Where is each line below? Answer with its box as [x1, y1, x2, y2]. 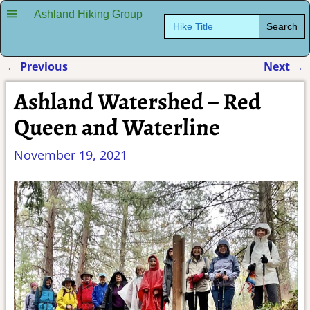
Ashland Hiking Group [33, 8, 143, 20]
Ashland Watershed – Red [13, 85, 261, 118]
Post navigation [6, 71, 136, 94]
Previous [17, 59, 68, 74]
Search [163, 11, 191, 23]
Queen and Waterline [13, 111, 220, 143]
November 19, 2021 [13, 146, 127, 163]
